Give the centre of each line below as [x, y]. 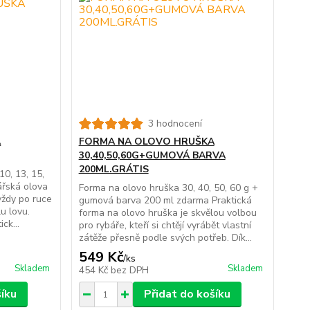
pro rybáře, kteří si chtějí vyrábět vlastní [165, 226]
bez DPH [129, 271]
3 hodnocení [175, 124]
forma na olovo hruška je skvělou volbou [167, 213]
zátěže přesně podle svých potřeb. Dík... [165, 238]
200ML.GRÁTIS [113, 170]
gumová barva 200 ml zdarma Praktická [165, 201]
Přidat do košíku [187, 294]
